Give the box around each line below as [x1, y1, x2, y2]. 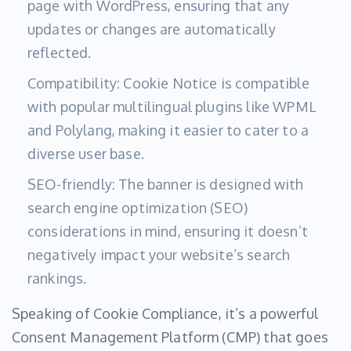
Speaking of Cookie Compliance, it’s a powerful [12, 305, 319, 323]
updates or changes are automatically [27, 20, 276, 38]
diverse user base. [27, 145, 144, 163]
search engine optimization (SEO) [27, 199, 248, 217]
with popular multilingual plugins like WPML [27, 98, 316, 116]
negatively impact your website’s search [27, 246, 291, 264]
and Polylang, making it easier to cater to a [27, 121, 309, 139]
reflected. [27, 44, 92, 62]
